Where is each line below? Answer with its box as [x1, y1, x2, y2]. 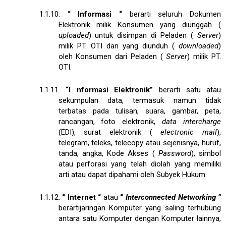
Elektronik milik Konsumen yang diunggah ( [58, 20, 221, 29]
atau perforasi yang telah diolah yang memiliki [58, 159, 221, 168]
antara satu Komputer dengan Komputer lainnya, [58, 213, 221, 223]
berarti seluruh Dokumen [129, 9, 221, 19]
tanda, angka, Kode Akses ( [58, 148, 158, 158]
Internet [67, 192, 98, 202]
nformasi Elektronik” [76, 85, 153, 94]
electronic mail [160, 127, 217, 137]
